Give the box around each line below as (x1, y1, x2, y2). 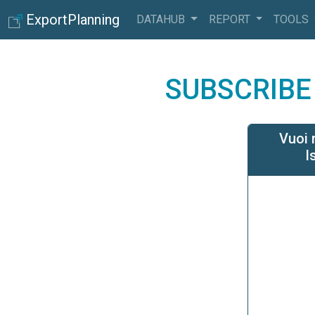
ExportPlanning (26, 11, 120, 28)
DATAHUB (136, 13, 188, 26)
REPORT (208, 13, 253, 26)
